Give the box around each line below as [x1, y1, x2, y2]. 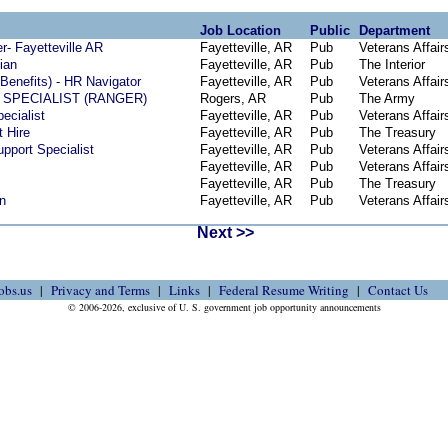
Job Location [200, 23, 281, 38]
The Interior [359, 57, 425, 72]
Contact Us [368, 281, 428, 299]
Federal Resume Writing [219, 281, 349, 299]
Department [359, 23, 430, 38]
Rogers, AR [200, 91, 266, 106]
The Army [359, 91, 415, 106]
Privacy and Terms [51, 281, 150, 299]
